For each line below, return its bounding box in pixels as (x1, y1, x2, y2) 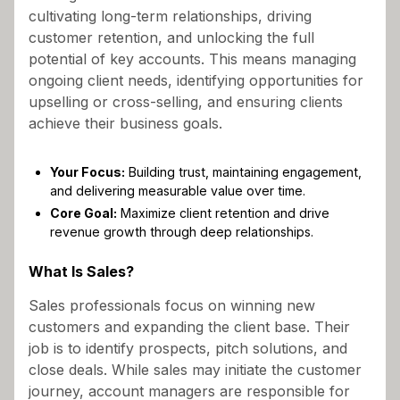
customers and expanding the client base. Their (29, 317, 350, 336)
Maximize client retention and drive (117, 204, 329, 221)
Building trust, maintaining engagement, (125, 163, 362, 179)
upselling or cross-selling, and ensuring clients (29, 92, 343, 111)
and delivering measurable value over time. (50, 182, 305, 198)
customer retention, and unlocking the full (29, 28, 314, 46)
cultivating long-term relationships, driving (29, 6, 312, 25)
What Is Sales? (29, 262, 134, 280)
